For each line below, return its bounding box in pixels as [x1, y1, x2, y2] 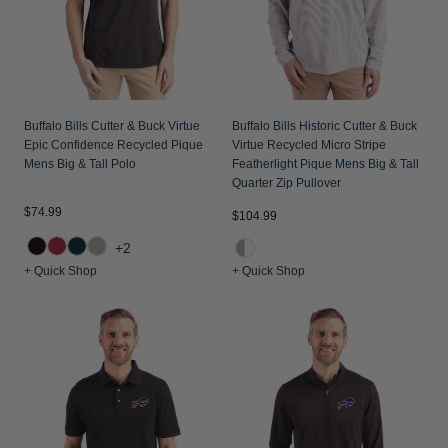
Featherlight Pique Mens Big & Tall [232, 157, 419, 171]
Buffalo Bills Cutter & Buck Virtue [24, 119, 200, 133]
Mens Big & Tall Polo [24, 157, 136, 171]
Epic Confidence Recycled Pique [24, 138, 203, 152]
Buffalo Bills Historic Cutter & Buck [232, 119, 417, 133]
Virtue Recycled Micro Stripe [232, 138, 386, 152]
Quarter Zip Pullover [232, 176, 341, 190]
